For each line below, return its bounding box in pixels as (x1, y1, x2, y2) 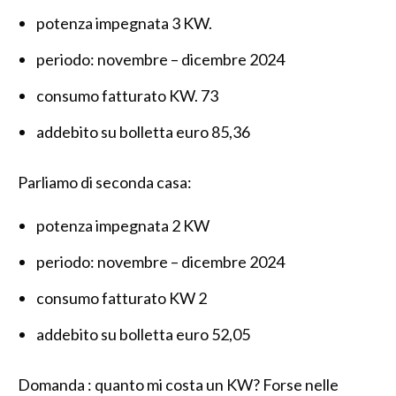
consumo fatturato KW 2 (36, 287, 207, 308)
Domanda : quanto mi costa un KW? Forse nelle (18, 374, 339, 394)
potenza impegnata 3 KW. (36, 12, 212, 33)
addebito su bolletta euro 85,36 (36, 121, 250, 141)
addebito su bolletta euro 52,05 (36, 324, 250, 344)
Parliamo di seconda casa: (18, 171, 192, 192)
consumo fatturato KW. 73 (36, 85, 218, 105)
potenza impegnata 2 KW (36, 215, 209, 235)
